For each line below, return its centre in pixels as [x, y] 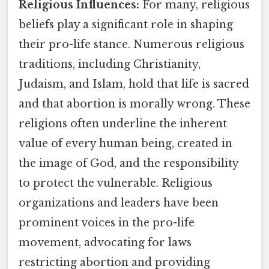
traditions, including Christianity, [110, 64]
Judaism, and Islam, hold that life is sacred [134, 84]
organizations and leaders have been [119, 203]
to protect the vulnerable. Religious [116, 183]
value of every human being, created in [125, 143]
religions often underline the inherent [123, 123]
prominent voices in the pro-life [107, 222]
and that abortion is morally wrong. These [134, 104]
